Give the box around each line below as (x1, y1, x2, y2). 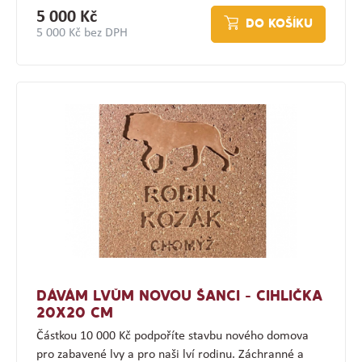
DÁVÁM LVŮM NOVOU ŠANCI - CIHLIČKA (36, 288, 322, 305)
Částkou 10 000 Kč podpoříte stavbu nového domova (36, 329, 309, 343)
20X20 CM (36, 305, 113, 322)
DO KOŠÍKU (246, 17, 314, 31)
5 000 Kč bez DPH (36, 26, 128, 40)
